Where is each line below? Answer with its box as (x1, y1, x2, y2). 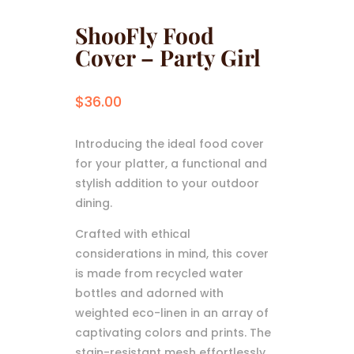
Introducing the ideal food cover (74, 135, 264, 152)
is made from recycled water (74, 265, 243, 281)
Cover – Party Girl (74, 42, 261, 72)
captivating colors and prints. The (74, 324, 271, 341)
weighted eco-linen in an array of (74, 304, 269, 321)
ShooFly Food (74, 20, 214, 50)
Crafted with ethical (74, 225, 190, 242)
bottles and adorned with (74, 284, 224, 301)
